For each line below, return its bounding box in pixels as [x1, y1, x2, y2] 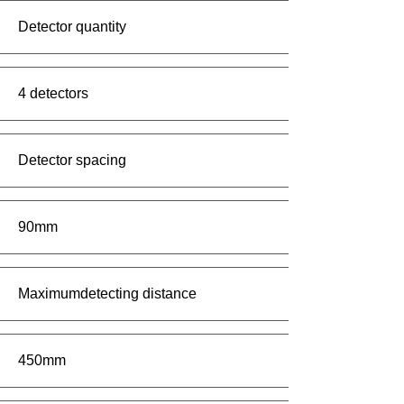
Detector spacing [18, 152, 126, 168]
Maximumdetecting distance [18, 286, 197, 301]
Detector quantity [18, 19, 126, 34]
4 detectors [18, 86, 88, 101]
